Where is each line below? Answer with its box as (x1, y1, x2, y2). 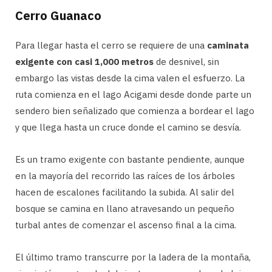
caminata (207, 39, 249, 51)
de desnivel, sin (154, 55, 219, 67)
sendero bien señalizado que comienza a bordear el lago (15, 104, 254, 117)
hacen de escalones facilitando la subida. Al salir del (15, 186, 234, 198)
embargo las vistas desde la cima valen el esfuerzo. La (15, 72, 245, 84)
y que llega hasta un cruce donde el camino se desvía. (15, 121, 241, 133)
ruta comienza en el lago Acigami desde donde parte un (15, 88, 251, 100)
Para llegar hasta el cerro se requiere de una (15, 39, 207, 51)
